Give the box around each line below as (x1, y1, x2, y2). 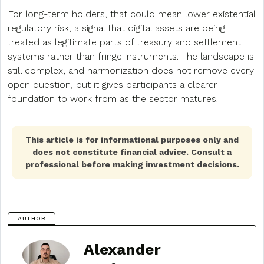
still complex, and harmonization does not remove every (8, 64, 254, 76)
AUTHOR (18, 214, 46, 222)
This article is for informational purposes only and (25, 134, 239, 144)
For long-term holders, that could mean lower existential (8, 8, 255, 19)
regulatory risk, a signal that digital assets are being (8, 22, 225, 34)
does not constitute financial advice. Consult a (32, 147, 232, 157)
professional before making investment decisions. (25, 159, 239, 169)
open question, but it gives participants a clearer (8, 78, 217, 90)
